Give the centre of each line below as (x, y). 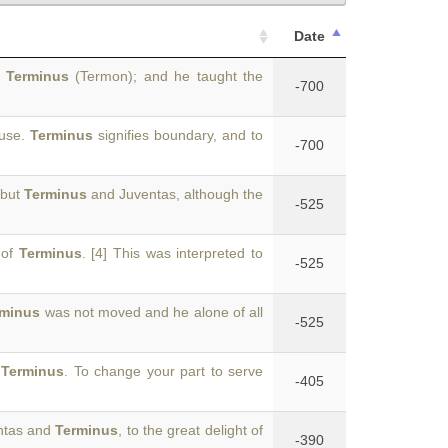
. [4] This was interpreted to (172, 253)
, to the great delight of (191, 430)
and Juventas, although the (174, 194)
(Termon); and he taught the (166, 76)
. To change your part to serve (164, 371)
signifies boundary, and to (178, 135)
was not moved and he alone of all (152, 312)
